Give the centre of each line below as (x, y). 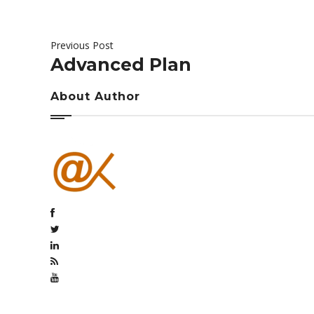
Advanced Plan (121, 64)
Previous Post (82, 45)
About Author (95, 96)
